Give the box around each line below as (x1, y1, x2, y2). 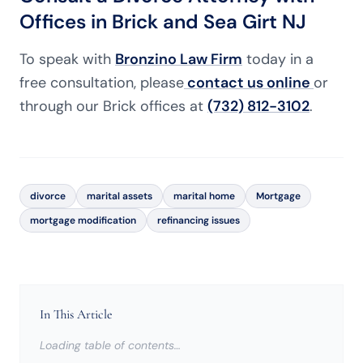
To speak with (19, 49, 115, 69)
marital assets (87, 190, 152, 203)
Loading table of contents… (40, 338, 181, 352)
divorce (30, 190, 66, 203)
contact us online (184, 73, 314, 92)
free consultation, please (19, 73, 184, 92)
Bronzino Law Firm (115, 49, 242, 69)
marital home (173, 190, 235, 203)
